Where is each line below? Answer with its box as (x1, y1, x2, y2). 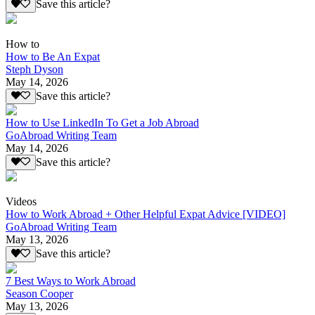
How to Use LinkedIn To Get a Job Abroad (6, 117, 199, 129)
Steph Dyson (6, 63, 63, 75)
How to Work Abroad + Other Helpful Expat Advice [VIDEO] (6, 208, 285, 221)
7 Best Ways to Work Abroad (6, 274, 136, 287)
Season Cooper (6, 287, 73, 300)
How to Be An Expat (6, 50, 100, 63)
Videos (6, 195, 37, 208)
